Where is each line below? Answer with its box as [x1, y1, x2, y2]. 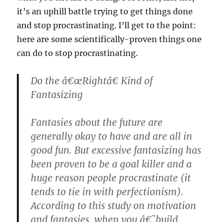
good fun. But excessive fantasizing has [31, 144, 202, 157]
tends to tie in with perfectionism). [31, 186, 184, 198]
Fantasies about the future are [31, 116, 163, 129]
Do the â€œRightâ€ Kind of [31, 75, 153, 87]
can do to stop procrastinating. [17, 48, 138, 58]
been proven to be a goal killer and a [31, 158, 192, 170]
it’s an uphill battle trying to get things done [17, 6, 193, 17]
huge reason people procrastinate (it [31, 172, 191, 184]
